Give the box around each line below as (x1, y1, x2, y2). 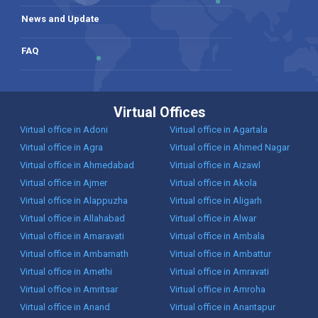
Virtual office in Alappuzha (19, 195, 128, 207)
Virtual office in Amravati (170, 266, 269, 278)
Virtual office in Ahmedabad (19, 160, 134, 171)
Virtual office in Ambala (170, 231, 265, 242)
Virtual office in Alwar (170, 213, 256, 224)
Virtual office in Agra (19, 142, 103, 153)
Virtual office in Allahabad (19, 213, 125, 224)
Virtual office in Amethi (19, 266, 112, 278)
